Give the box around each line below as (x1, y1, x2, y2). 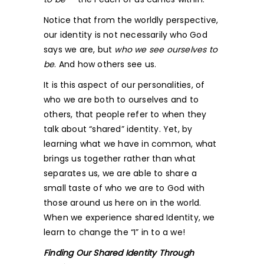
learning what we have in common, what (44, 138, 217, 150)
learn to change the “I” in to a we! (44, 226, 185, 238)
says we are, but (44, 44, 115, 55)
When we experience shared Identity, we (44, 212, 215, 223)
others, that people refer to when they (44, 108, 207, 120)
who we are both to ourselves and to (44, 94, 199, 105)
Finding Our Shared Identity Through (44, 247, 194, 259)
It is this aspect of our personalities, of (44, 79, 205, 91)
